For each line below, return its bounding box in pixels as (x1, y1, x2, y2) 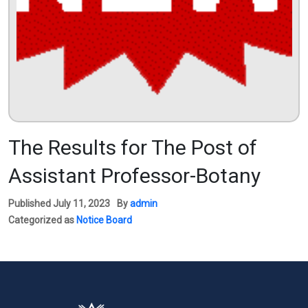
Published (8, 197, 53, 209)
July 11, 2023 (53, 197, 110, 209)
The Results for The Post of (8, 135, 257, 159)
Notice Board (76, 214, 132, 225)
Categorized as (8, 214, 76, 225)
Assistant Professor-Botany (8, 163, 261, 188)
